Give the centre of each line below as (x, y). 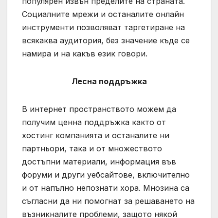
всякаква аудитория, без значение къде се (106, 40)
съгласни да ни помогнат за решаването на (108, 201)
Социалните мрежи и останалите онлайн (103, 14)
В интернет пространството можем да (99, 109)
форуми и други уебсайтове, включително (106, 174)
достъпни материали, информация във (99, 161)
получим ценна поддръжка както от (94, 122)
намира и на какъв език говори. (85, 53)
